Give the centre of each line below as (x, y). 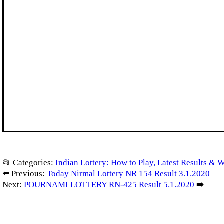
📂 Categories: (29, 163)
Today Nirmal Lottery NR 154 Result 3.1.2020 (128, 174)
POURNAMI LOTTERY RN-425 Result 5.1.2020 (109, 185)
